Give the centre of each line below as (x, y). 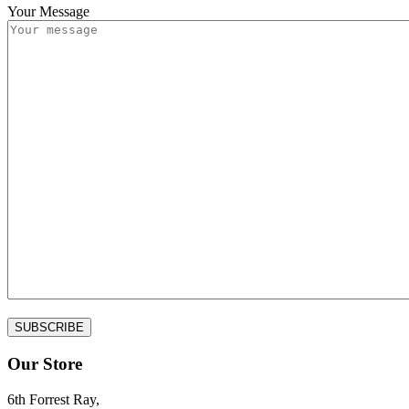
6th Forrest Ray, (53, 399)
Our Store (45, 364)
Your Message (48, 12)
